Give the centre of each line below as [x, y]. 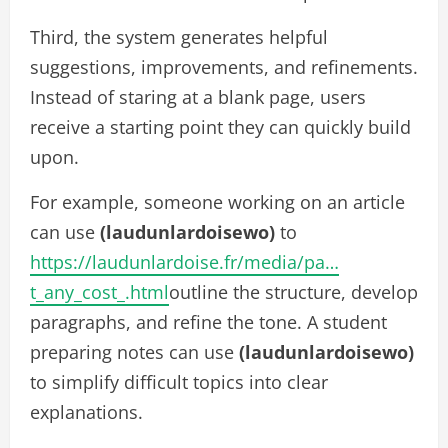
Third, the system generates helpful [179, 37]
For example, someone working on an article [217, 202]
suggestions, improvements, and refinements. [224, 67]
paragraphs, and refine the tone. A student [208, 322]
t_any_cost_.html [99, 292]
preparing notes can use [134, 352]
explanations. [86, 412]
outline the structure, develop [293, 292]
